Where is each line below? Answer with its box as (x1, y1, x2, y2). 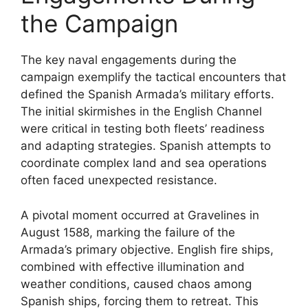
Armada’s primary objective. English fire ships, (21, 242, 274, 256)
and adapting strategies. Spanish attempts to (21, 139, 271, 153)
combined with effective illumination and (21, 259, 245, 274)
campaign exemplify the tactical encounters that (21, 70, 286, 84)
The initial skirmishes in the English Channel (21, 104, 262, 118)
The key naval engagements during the (21, 53, 236, 67)
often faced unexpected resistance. (21, 173, 217, 187)
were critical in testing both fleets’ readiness (21, 122, 265, 135)
